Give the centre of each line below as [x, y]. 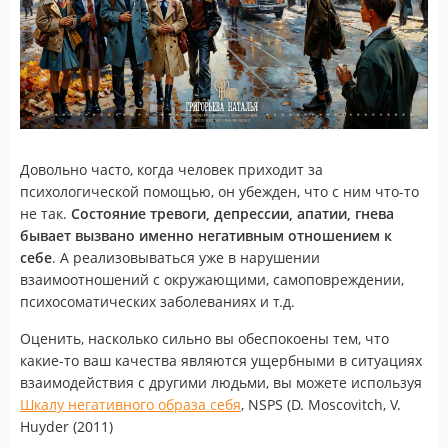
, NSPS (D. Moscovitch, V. [321, 404]
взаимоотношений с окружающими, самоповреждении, [212, 279]
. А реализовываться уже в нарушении [186, 257]
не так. [45, 213]
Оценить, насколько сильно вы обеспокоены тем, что [204, 338]
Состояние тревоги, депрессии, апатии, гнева [232, 213]
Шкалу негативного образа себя [130, 404]
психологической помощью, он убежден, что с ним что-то [219, 191]
